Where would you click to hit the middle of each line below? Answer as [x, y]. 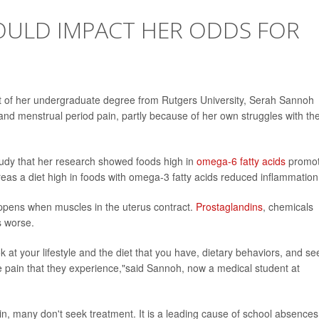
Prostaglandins [229, 207]
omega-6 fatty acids [241, 161]
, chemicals [288, 207]
